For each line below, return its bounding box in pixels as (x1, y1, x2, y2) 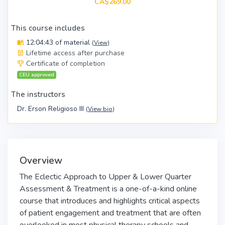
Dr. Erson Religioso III (17, 104, 86, 114)
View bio (88, 105, 113, 113)
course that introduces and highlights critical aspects (20, 195, 200, 206)
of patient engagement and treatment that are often (20, 207, 201, 218)
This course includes (11, 23, 85, 33)
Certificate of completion (26, 59, 105, 68)
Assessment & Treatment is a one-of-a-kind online (20, 183, 197, 194)
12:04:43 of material (24, 38, 92, 47)
